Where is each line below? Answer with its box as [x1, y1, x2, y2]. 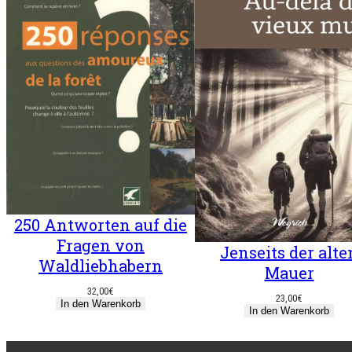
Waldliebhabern [38, 255, 163, 277]
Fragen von [57, 235, 145, 256]
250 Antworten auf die [14, 214, 187, 236]
